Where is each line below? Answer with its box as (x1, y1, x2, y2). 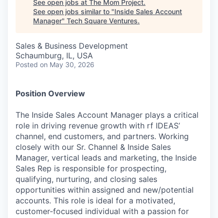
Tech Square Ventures (67, 17, 138, 25)
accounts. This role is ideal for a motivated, (16, 196, 175, 205)
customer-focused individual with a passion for (16, 206, 189, 216)
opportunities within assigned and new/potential (16, 185, 194, 195)
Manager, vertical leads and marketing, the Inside (16, 153, 197, 163)
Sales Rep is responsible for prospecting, (16, 163, 166, 173)
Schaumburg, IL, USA (16, 51, 93, 60)
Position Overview (16, 89, 85, 98)
